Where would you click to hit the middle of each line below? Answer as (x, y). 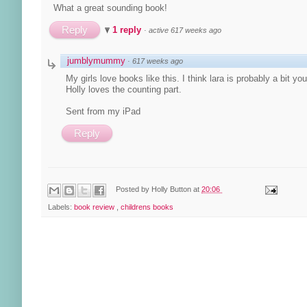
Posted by (134, 189)
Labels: (61, 207)
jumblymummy (96, 60)
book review (95, 207)
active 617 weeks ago (185, 30)
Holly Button (173, 189)
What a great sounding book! (110, 8)
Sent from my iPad (103, 111)
